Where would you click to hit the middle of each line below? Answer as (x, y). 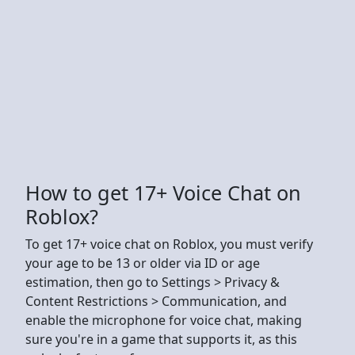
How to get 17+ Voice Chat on (163, 192)
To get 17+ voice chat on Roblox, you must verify (169, 244)
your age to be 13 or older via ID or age (143, 263)
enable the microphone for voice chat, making (164, 320)
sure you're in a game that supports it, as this (161, 339)
